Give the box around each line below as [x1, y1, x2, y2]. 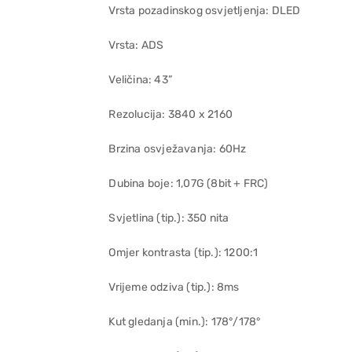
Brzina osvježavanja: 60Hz [108, 142, 247, 156]
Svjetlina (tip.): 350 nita [108, 211, 229, 225]
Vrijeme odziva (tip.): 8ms [108, 280, 240, 294]
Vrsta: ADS [108, 38, 164, 52]
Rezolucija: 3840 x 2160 [108, 108, 233, 121]
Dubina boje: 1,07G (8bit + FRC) [108, 177, 269, 190]
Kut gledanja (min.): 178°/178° [108, 315, 261, 328]
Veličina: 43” [108, 73, 172, 86]
